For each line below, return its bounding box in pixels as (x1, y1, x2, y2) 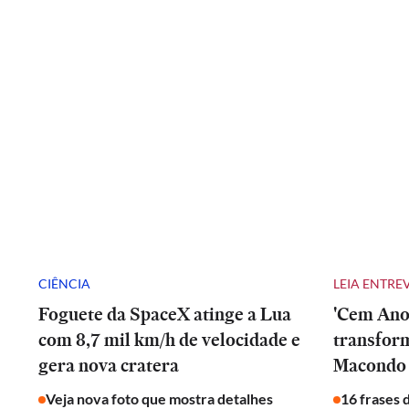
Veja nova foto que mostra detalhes (46, 390, 273, 407)
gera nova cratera (38, 352, 179, 378)
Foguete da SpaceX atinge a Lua (38, 301, 291, 327)
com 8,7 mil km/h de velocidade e (38, 327, 300, 352)
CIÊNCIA (38, 275, 90, 291)
